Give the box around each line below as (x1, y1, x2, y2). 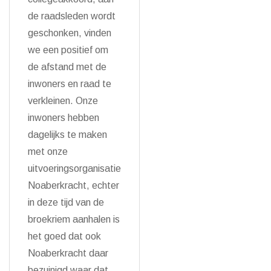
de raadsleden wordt (28, 11, 116, 21)
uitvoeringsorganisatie (28, 163, 121, 174)
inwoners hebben (28, 113, 99, 123)
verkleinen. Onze (28, 96, 98, 106)
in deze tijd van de (28, 197, 104, 207)
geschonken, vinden (28, 28, 111, 38)
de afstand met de (28, 62, 106, 72)
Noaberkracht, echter (28, 180, 119, 191)
